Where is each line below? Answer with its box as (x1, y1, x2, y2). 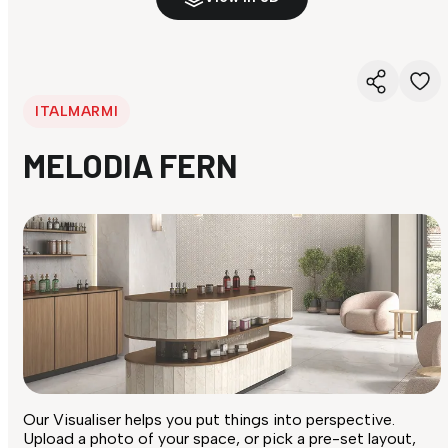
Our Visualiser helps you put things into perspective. (23, 410, 395, 430)
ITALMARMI (35, 102, 119, 120)
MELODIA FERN (23, 146, 238, 185)
